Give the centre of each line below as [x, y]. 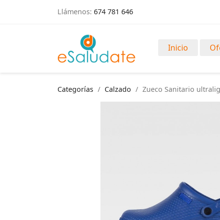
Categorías [75, 89]
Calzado [118, 89]
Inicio [178, 48]
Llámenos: [76, 12]
